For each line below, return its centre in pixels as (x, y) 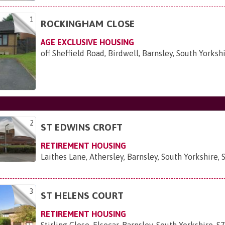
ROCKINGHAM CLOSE (88, 24)
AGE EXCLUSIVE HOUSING (88, 42)
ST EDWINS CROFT (82, 127)
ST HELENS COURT (82, 196)
